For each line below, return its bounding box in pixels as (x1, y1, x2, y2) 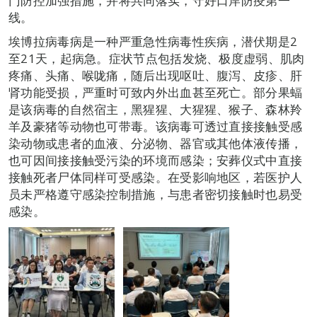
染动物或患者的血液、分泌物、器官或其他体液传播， (8, 134, 303, 151)
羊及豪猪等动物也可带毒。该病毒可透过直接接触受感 (8, 117, 303, 134)
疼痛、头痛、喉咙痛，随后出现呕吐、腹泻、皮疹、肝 (8, 67, 303, 83)
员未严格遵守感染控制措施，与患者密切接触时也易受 (8, 185, 303, 202)
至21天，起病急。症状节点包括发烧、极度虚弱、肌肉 (8, 50, 305, 67)
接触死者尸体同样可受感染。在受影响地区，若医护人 (8, 168, 303, 185)
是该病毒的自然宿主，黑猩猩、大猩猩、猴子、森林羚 (8, 100, 303, 117)
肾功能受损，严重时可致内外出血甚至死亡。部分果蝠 (8, 83, 303, 100)
